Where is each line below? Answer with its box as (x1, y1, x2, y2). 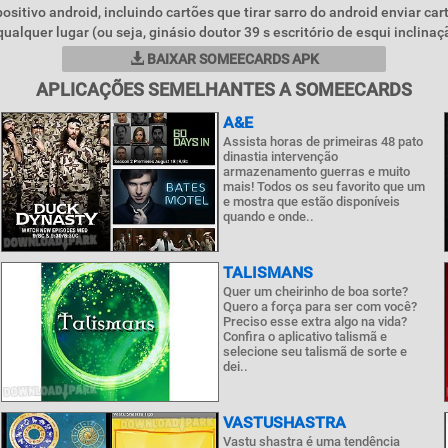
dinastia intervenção (222, 149, 338, 164)
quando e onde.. (222, 209, 314, 224)
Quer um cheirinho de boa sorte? (222, 284, 408, 299)
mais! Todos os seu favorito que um (222, 179, 425, 194)
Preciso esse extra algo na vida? (222, 314, 407, 329)
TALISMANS (222, 263, 313, 282)
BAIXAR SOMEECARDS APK (143, 51, 319, 67)
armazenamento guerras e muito (222, 164, 410, 179)
